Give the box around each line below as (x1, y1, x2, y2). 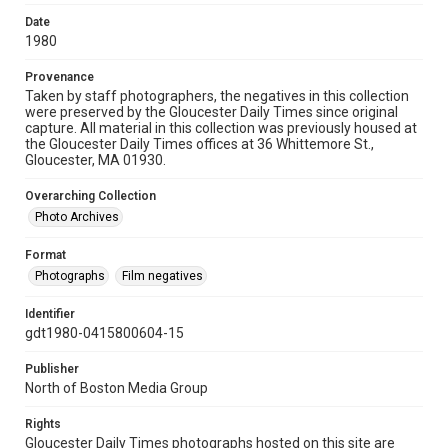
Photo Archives (35, 210, 119, 224)
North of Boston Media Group (25, 380, 208, 396)
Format (25, 248, 66, 262)
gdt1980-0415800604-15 (25, 325, 184, 341)
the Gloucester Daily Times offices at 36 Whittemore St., (25, 136, 374, 152)
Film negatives (122, 269, 203, 283)
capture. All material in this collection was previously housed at (25, 120, 417, 136)
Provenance (25, 70, 94, 84)
